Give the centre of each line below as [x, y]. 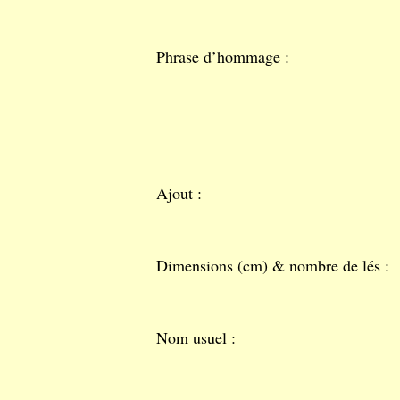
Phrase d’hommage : [223, 56]
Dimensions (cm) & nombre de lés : [273, 265]
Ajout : [179, 193]
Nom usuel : [196, 337]
